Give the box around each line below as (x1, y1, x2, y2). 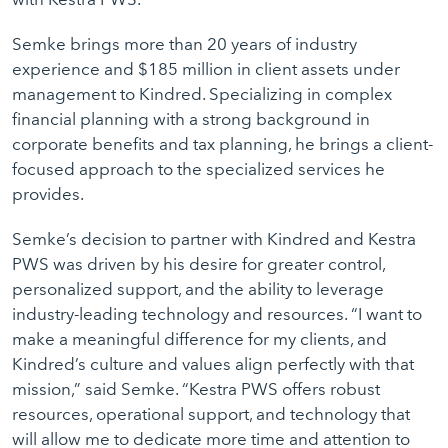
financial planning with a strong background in (12, 109, 370, 129)
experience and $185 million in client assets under (12, 59, 400, 79)
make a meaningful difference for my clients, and (12, 329, 387, 349)
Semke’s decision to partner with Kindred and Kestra (12, 229, 416, 249)
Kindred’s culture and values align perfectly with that (12, 354, 414, 374)
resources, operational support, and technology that (12, 404, 410, 424)
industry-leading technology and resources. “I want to (12, 304, 422, 324)
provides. (12, 184, 84, 204)
